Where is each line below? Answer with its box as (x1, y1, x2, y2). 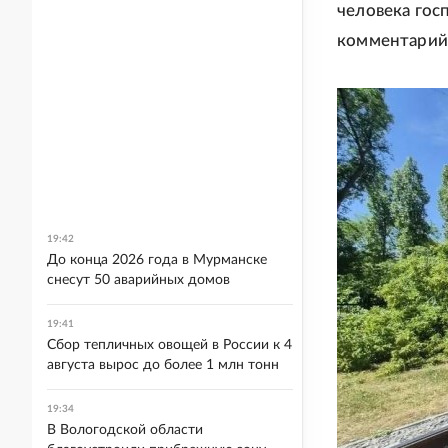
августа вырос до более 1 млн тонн (47, 358, 279, 372)
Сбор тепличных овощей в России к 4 (47, 338, 292, 352)
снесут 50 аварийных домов (47, 273, 230, 287)
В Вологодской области (47, 423, 203, 437)
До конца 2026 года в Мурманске (47, 253, 267, 267)
